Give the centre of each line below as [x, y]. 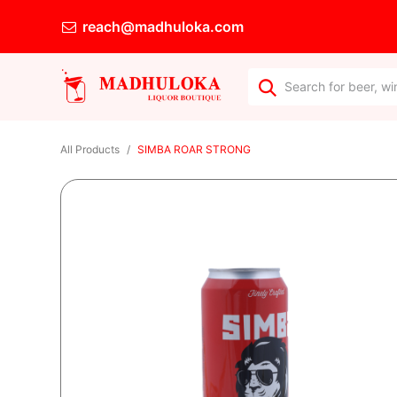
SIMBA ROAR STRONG [194, 149]
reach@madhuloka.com [161, 27]
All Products [90, 149]
